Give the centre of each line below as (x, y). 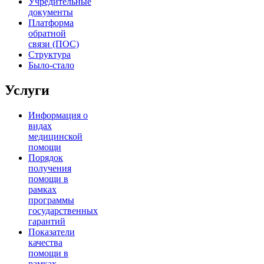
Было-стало (51, 65)
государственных (63, 211)
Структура (49, 55)
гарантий (47, 222)
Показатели (52, 232)
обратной (47, 34)
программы (51, 200)
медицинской (55, 137)
